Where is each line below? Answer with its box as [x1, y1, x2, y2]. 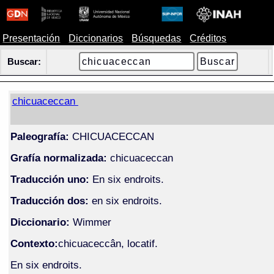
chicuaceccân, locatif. [57, 237, 158, 250]
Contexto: [10, 237, 58, 250]
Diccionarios [68, 33, 124, 43]
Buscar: [7, 57, 42, 67]
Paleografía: [10, 130, 69, 143]
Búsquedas [131, 33, 182, 43]
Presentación [2, 33, 61, 43]
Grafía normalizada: [10, 151, 107, 164]
